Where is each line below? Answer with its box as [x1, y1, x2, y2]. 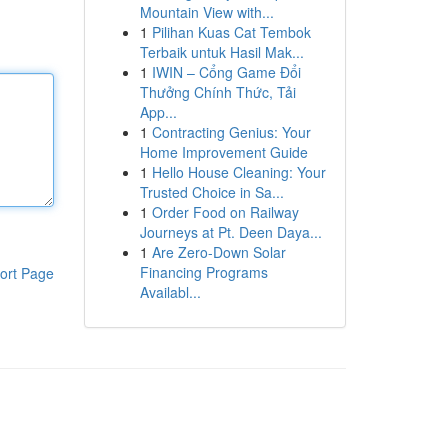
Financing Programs [139, 262, 268, 282]
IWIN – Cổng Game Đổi [151, 62, 301, 82]
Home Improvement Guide [139, 142, 308, 162]
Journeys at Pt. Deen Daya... [139, 222, 322, 242]
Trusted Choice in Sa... [139, 182, 284, 202]
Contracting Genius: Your [151, 122, 311, 142]
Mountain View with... [139, 2, 274, 22]
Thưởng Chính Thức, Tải [139, 82, 296, 102]
